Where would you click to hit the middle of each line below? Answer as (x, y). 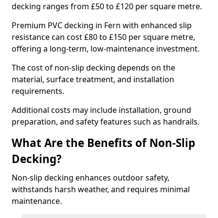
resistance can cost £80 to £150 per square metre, (103, 37)
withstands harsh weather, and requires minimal (101, 189)
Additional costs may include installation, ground (101, 110)
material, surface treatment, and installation (93, 79)
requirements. (39, 91)
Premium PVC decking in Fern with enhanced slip (102, 25)
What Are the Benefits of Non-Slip (103, 143)
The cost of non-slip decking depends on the (93, 68)
